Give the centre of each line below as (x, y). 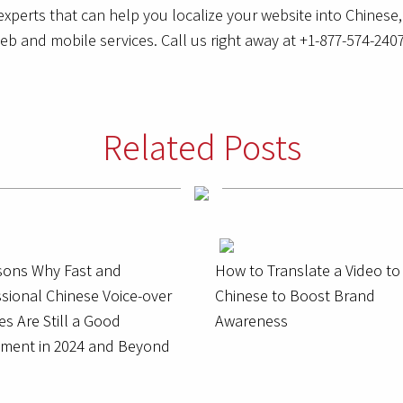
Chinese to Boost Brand (295, 296)
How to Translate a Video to (308, 271)
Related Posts (201, 147)
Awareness (251, 321)
